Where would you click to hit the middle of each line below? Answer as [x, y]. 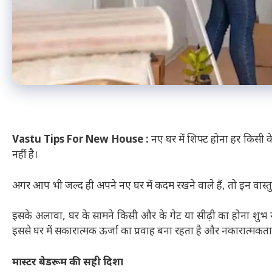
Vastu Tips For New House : [82, 141]
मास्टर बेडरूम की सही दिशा [68, 263]
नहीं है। [25, 156]
